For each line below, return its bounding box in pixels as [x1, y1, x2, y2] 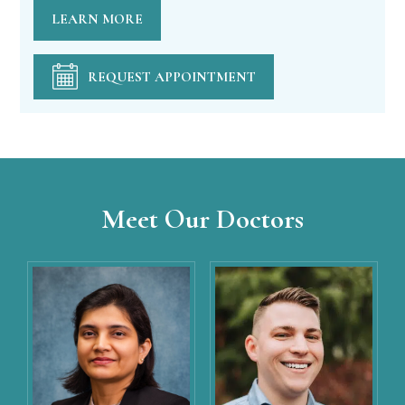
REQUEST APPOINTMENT [88, 69, 257, 86]
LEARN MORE [52, 11, 144, 28]
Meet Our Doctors [101, 202, 304, 237]
